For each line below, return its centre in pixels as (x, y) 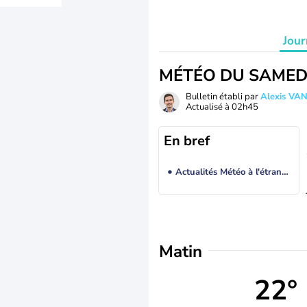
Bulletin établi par (223, 97)
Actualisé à (209, 107)
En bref (187, 141)
